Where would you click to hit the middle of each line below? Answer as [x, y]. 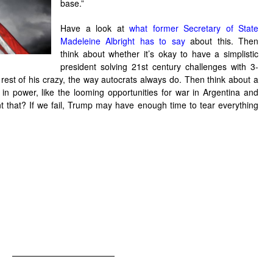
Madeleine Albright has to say [123, 41]
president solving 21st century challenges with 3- [159, 66]
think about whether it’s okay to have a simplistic [159, 54]
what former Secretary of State [194, 28]
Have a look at [95, 28]
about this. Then [222, 41]
